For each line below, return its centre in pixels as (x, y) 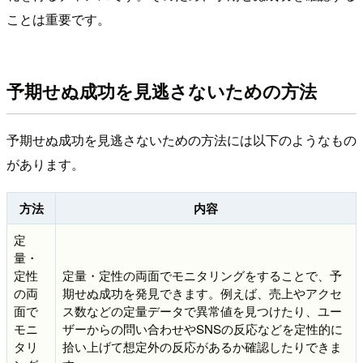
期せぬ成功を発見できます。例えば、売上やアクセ (202, 293)
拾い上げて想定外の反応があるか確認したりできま (202, 347)
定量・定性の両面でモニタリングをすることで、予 (202, 275)
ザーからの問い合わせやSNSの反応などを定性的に (203, 329)
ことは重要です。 (58, 19)
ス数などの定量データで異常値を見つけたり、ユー (202, 311)
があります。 (45, 164)
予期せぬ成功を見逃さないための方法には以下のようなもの (181, 140)
